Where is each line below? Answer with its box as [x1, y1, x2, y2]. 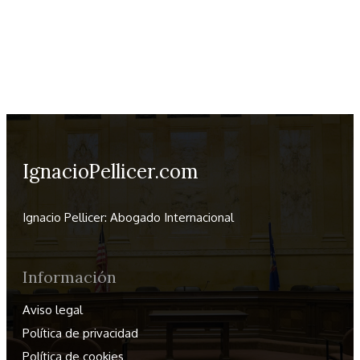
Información [22, 267, 117, 288]
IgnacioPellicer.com [22, 159, 198, 185]
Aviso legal [22, 302, 83, 318]
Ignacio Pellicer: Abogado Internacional [22, 210, 237, 226]
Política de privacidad [22, 325, 138, 342]
